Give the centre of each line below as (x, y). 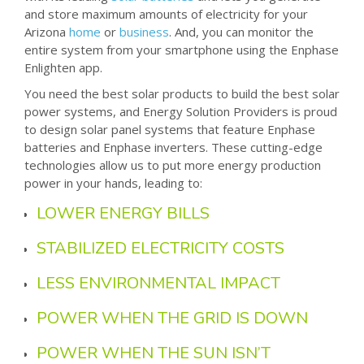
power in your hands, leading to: (115, 182)
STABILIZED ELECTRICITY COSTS (162, 248)
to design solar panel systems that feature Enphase (170, 129)
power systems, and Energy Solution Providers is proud (181, 111)
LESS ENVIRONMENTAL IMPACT (160, 283)
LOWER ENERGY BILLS (125, 213)
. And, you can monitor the (241, 31)
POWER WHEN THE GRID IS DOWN (174, 318)
